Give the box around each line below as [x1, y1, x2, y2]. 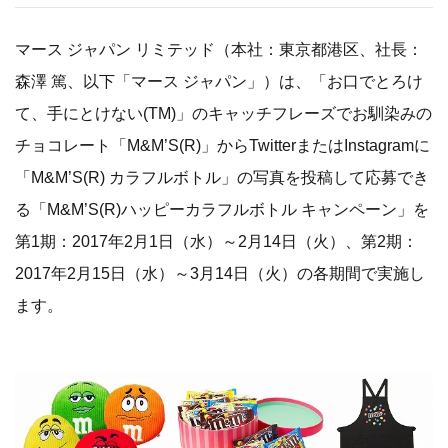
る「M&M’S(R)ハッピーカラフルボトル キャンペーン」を [15, 200, 429, 218]
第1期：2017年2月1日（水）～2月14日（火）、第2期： [15, 232, 418, 250]
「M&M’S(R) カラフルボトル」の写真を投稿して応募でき [15, 168, 429, 186]
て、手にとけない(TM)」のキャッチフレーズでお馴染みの [15, 104, 432, 122]
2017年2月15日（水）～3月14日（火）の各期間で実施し [15, 264, 425, 282]
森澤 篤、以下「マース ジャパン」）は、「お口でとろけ [15, 72, 423, 90]
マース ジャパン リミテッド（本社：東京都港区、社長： [15, 40, 423, 58]
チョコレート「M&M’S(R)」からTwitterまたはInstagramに [15, 136, 430, 154]
